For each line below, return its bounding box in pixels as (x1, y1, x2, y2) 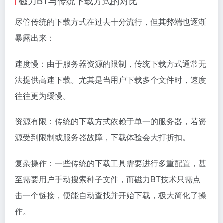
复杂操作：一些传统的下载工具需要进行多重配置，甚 (15, 157, 206, 169)
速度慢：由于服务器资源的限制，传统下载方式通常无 (15, 58, 206, 69)
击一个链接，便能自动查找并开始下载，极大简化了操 (15, 189, 206, 201)
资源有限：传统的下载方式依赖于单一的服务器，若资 (15, 115, 206, 127)
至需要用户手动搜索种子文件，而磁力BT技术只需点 (15, 173, 201, 185)
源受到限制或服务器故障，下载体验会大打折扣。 (15, 131, 190, 143)
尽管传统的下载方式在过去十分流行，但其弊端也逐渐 (15, 16, 206, 27)
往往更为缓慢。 (15, 90, 71, 101)
